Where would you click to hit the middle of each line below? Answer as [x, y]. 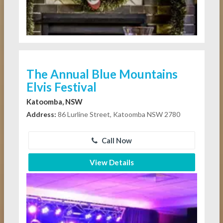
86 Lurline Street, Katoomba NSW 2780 [118, 114]
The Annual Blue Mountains [102, 74]
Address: [41, 114]
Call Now [116, 141]
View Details [111, 163]
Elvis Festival [61, 87]
